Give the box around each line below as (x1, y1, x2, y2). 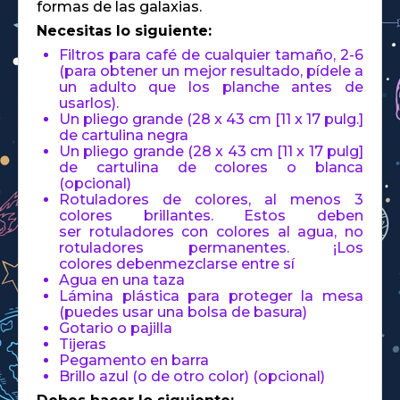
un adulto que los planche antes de (59, 78, 363, 96)
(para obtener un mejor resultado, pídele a (59, 62, 363, 79)
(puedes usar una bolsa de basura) (59, 303, 307, 321)
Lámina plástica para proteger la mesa (59, 287, 363, 304)
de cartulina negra (59, 126, 188, 144)
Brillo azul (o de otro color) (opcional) (59, 367, 325, 385)
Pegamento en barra (59, 351, 209, 369)
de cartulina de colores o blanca (59, 158, 363, 176)
